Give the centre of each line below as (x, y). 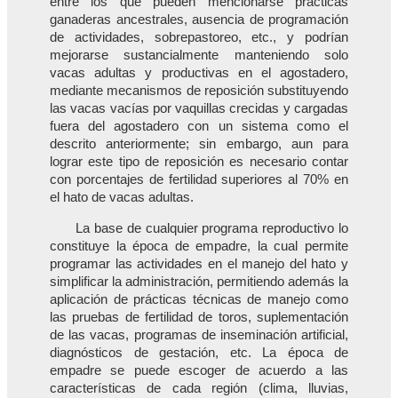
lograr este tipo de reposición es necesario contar (199, 162)
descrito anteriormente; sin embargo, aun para (199, 144)
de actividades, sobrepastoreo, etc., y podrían (199, 38)
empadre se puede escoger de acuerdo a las (199, 370)
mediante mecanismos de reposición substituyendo (199, 91)
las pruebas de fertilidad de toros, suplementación (199, 317)
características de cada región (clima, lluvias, (199, 388)
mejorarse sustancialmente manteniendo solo (199, 56)
